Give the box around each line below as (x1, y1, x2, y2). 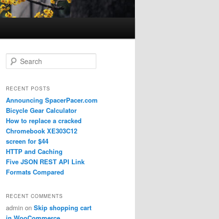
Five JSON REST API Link (6, 156, 85, 166)
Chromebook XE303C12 (6, 126, 77, 135)
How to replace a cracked (6, 115, 82, 125)
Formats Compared (6, 167, 64, 176)
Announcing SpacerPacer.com (6, 95, 98, 105)
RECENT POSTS (6, 85, 50, 92)
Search (6, 54, 25, 63)
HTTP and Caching (6, 146, 63, 156)
